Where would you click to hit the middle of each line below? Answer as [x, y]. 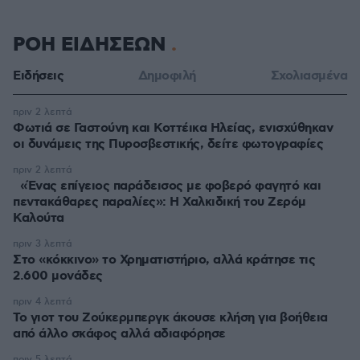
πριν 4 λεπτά [43, 302]
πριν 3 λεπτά [43, 244]
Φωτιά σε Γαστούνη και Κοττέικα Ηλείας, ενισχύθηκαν [173, 128]
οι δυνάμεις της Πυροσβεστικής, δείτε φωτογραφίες [168, 144]
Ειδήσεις [38, 76]
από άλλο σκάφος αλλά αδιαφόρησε [119, 334]
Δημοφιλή [167, 76]
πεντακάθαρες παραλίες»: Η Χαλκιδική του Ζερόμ [160, 202]
